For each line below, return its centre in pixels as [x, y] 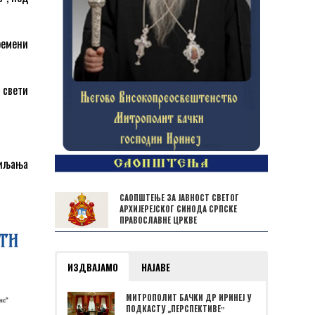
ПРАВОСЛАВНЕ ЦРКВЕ [158, 220]
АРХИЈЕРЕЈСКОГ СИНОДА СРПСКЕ [178, 208]
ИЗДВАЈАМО [93, 268]
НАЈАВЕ [156, 268]
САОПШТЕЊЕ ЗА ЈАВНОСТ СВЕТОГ [179, 197]
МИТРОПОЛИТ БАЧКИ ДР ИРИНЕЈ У [188, 298]
